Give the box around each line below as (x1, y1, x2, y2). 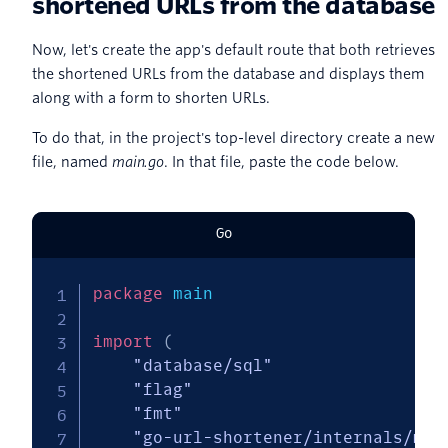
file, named (32, 154, 112, 171)
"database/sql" (132, 356, 273, 376)
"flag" (132, 380, 193, 400)
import (92, 332, 153, 352)
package (92, 284, 163, 304)
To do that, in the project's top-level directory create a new (32, 130, 435, 147)
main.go (112, 154, 165, 171)
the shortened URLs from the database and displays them (32, 66, 424, 83)
